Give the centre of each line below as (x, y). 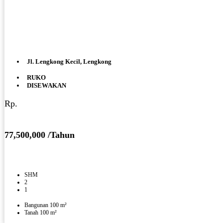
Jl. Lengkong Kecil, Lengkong (69, 62)
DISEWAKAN (47, 86)
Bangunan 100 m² (46, 205)
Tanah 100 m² (41, 213)
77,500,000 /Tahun (40, 135)
